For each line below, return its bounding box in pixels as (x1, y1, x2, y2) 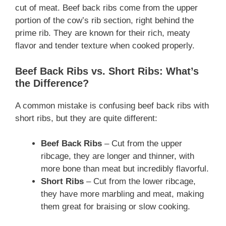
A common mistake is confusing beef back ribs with (15, 100, 209, 110)
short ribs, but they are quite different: (15, 113, 157, 123)
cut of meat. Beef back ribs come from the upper (15, 3, 198, 13)
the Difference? (15, 77, 89, 89)
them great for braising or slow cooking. (41, 202, 190, 212)
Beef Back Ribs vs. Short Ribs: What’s (15, 65, 199, 77)
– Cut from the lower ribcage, (84, 177, 196, 187)
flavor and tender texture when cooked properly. (15, 41, 195, 51)
